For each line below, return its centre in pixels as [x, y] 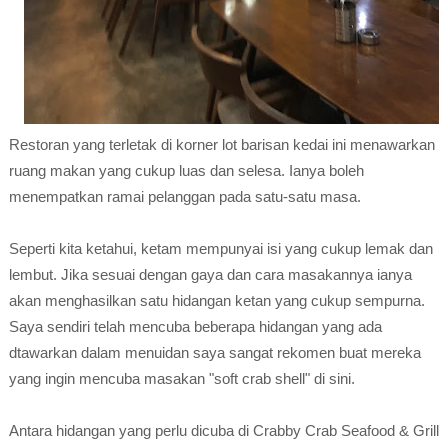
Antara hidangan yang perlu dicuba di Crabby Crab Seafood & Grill [223, 430]
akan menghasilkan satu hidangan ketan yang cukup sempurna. [216, 300]
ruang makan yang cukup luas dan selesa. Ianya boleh [186, 170]
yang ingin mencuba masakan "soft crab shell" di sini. [181, 378]
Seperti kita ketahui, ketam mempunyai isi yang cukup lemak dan [220, 248]
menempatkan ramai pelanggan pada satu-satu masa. [184, 196]
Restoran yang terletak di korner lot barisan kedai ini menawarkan [221, 144]
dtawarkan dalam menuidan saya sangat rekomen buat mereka [214, 352]
